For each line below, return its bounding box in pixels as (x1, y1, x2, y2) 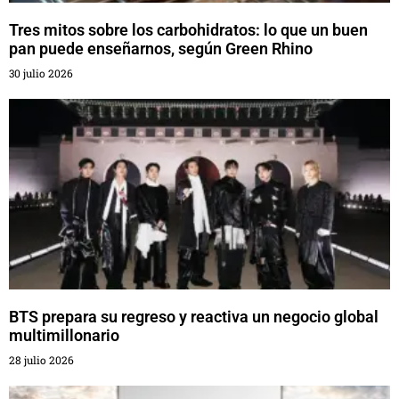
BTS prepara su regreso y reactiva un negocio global (9, 307, 379, 327)
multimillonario (9, 326, 119, 346)
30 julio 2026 (9, 66, 73, 81)
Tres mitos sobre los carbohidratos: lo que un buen (9, 20, 368, 40)
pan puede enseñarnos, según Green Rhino (9, 39, 313, 59)
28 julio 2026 (9, 353, 74, 368)
